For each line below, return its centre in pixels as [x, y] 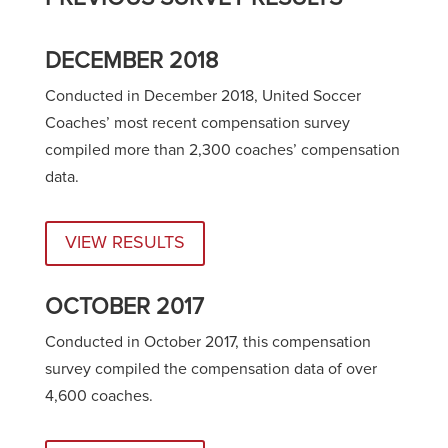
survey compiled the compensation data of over [210, 368]
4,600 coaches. [98, 395]
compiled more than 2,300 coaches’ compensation [222, 150]
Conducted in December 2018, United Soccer [202, 96]
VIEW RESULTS [124, 243]
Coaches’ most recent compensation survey [197, 123]
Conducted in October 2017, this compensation [207, 341]
